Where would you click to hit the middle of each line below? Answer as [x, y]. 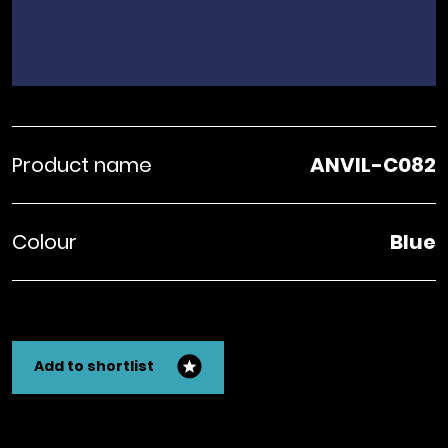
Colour [44, 241]
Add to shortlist [93, 366]
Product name [81, 164]
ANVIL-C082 [373, 164]
